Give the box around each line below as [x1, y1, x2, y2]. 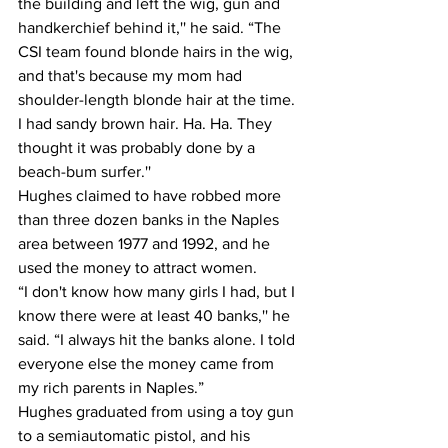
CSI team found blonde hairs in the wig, [18, 42, 297, 60]
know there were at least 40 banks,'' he [18, 306, 294, 324]
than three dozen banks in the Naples [18, 210, 283, 228]
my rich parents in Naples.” [18, 378, 204, 396]
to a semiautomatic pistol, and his [18, 426, 254, 444]
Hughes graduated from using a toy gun [18, 402, 298, 420]
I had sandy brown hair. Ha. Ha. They [18, 114, 276, 132]
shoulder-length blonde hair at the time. [18, 90, 299, 108]
